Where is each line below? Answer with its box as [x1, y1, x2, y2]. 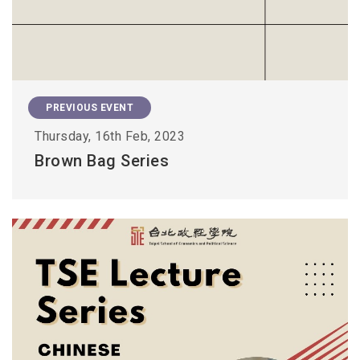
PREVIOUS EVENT [46, 102, 133, 113]
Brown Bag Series [35, 151, 169, 170]
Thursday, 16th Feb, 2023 [35, 129, 185, 144]
